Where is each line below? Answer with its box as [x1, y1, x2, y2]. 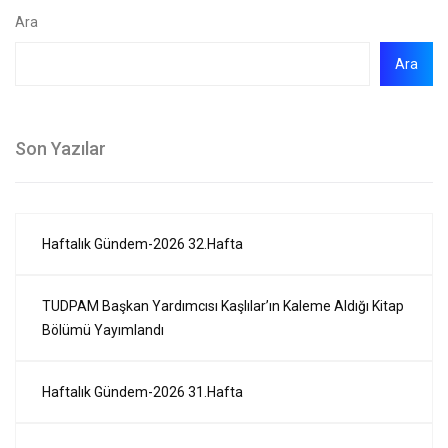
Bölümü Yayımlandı [42, 322, 164, 339]
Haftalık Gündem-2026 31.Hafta [42, 384, 243, 401]
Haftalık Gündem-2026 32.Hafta [42, 236, 243, 253]
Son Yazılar [15, 138, 106, 160]
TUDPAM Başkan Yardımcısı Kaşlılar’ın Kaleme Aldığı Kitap [42, 298, 404, 315]
